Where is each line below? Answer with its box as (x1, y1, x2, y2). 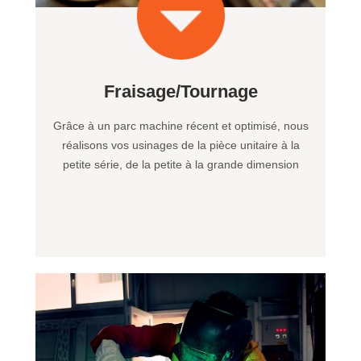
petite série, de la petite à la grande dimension (62, 158, 299, 172)
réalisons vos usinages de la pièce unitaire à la (61, 139, 300, 152)
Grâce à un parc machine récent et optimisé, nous (52, 119, 309, 133)
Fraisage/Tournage (103, 81, 258, 102)
